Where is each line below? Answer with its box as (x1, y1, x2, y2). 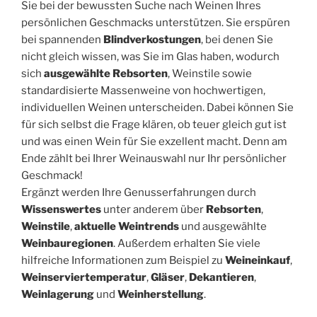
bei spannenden (21, 33, 103, 47)
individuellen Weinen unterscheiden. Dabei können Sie (21, 101, 294, 115)
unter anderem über (101, 203, 206, 217)
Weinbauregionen (21, 237, 113, 250)
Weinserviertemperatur (21, 271, 146, 284)
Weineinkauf (225, 254, 290, 267)
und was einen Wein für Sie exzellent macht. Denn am (21, 135, 287, 149)
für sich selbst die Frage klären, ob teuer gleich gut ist (21, 118, 287, 132)
